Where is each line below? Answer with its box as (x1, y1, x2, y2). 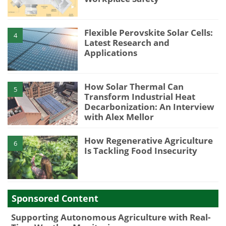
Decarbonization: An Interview (84, 100, 215, 112)
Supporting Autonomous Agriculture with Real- (11, 211, 210, 223)
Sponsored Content (12, 192, 98, 205)
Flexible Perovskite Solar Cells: (84, 26, 213, 38)
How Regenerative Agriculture (84, 135, 213, 147)
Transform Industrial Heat (84, 90, 196, 102)
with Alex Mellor (84, 110, 154, 123)
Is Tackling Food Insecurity (84, 145, 198, 157)
